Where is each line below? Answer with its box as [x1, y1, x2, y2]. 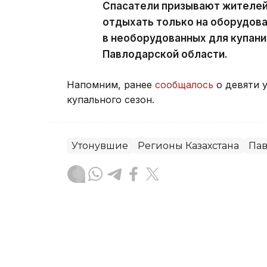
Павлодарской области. [103, 48, 228, 60]
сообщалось [155, 78, 213, 91]
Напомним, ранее [67, 78, 155, 91]
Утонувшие [72, 139, 128, 151]
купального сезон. [67, 93, 157, 105]
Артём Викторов [105, 222, 190, 234]
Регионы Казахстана [138, 139, 239, 151]
